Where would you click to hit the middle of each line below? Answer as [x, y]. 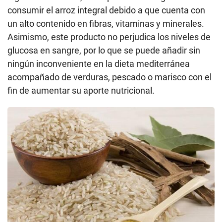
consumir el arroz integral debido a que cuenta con [106, 10]
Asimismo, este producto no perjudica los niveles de [109, 37]
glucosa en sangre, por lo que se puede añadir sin [104, 50]
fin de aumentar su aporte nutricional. [81, 90]
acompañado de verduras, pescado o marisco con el [110, 77]
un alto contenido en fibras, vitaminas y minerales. [106, 23]
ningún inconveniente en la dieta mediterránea [99, 63]
